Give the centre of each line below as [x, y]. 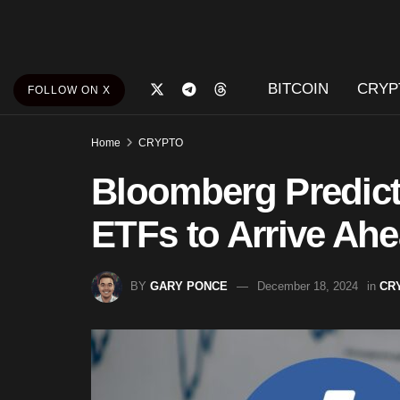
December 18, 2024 [308, 286]
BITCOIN [298, 89]
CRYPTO [161, 143]
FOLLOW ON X [69, 90]
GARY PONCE [189, 286]
